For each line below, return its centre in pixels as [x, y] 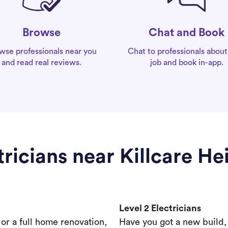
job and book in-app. [187, 62]
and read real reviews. [41, 63]
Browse [41, 33]
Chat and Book [187, 32]
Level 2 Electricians [160, 208]
